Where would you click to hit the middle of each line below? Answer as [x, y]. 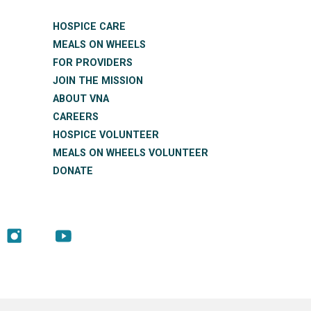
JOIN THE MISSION [98, 81]
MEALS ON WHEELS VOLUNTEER [131, 153]
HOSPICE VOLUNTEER [106, 135]
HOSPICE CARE [89, 27]
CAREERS [76, 117]
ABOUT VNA [81, 99]
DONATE [73, 171]
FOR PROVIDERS [93, 63]
